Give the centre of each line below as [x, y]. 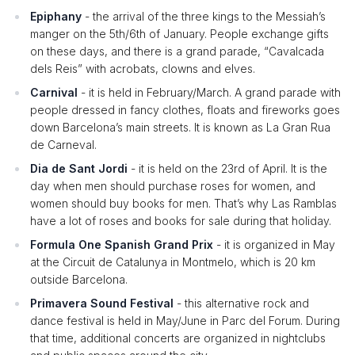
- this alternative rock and [243, 303]
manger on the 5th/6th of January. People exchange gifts [179, 34]
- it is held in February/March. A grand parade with [211, 92]
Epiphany [56, 16]
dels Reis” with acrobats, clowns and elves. [143, 69]
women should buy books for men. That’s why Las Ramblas [183, 203]
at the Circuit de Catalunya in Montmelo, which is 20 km [173, 262]
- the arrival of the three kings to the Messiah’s [204, 16]
